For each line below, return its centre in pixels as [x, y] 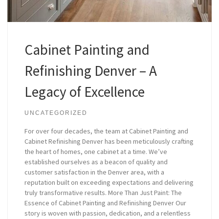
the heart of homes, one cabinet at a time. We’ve [96, 152]
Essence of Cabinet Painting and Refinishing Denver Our [106, 203]
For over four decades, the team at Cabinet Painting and [107, 131]
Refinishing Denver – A [91, 71]
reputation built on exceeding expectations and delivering [109, 183]
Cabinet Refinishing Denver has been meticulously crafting [109, 142]
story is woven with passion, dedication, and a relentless [108, 213]
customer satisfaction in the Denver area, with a [95, 172]
